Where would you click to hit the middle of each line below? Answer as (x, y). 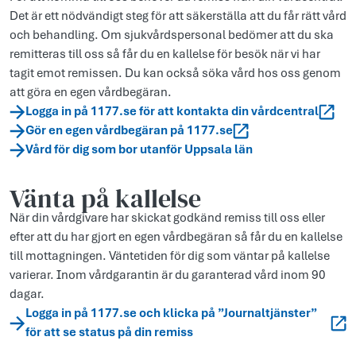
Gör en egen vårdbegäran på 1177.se (129, 130)
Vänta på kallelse (105, 199)
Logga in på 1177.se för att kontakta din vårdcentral (172, 111)
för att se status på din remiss (109, 332)
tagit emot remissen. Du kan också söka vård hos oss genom (175, 73)
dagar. (27, 294)
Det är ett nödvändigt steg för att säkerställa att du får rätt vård (178, 16)
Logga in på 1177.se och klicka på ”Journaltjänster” (171, 313)
